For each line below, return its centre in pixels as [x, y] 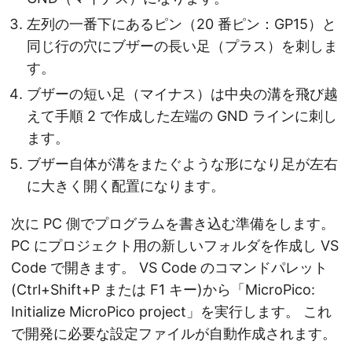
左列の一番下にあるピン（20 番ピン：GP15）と [181, 24]
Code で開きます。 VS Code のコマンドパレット [169, 268]
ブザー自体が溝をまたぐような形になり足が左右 [182, 164]
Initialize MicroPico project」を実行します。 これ [171, 312]
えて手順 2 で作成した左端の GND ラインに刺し [182, 116]
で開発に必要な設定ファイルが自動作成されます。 [174, 334]
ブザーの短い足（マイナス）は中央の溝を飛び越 [182, 94]
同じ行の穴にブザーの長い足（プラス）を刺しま [182, 46]
